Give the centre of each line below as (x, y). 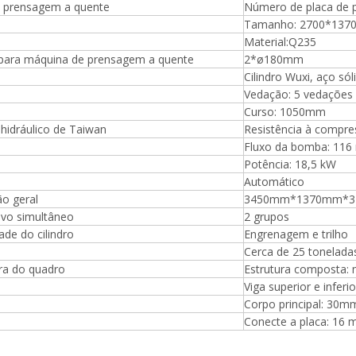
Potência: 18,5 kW (290, 164)
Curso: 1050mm (285, 112)
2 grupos (267, 217)
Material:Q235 (280, 42)
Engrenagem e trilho (296, 234)
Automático (274, 182)
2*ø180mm (274, 59)
